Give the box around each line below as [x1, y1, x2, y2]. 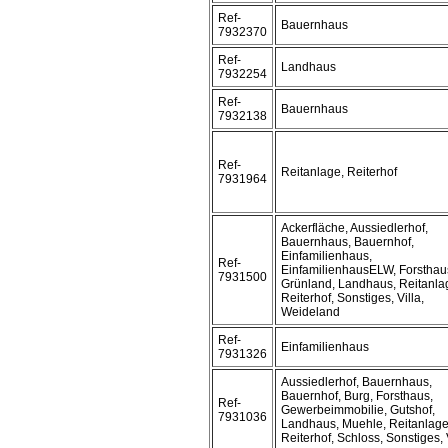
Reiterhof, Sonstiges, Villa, [281, 291, 424, 305]
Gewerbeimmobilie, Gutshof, [281, 403, 435, 417]
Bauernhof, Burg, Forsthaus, [281, 389, 433, 403]
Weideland [281, 305, 340, 319]
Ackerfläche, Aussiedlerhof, [281, 221, 428, 235]
